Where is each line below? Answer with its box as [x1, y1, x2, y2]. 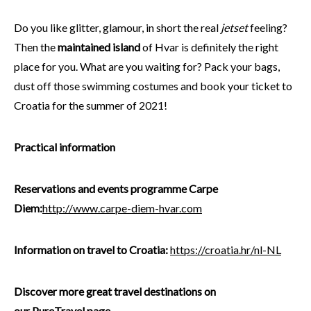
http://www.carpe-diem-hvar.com [42, 201, 202, 215]
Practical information [14, 140, 115, 153]
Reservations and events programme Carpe [14, 181, 218, 195]
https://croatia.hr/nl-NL [170, 242, 281, 256]
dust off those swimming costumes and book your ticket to [14, 78, 292, 92]
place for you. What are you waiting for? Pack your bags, [14, 59, 280, 73]
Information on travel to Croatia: [14, 242, 170, 256]
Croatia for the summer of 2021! [14, 98, 167, 112]
